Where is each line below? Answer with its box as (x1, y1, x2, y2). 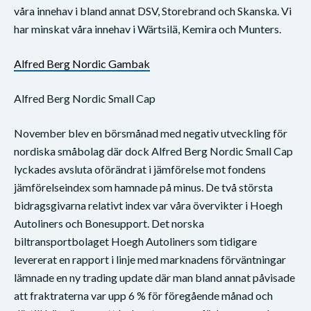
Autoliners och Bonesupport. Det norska (14, 216, 204, 230)
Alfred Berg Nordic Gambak (14, 56, 150, 70)
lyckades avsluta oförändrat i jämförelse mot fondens (14, 162, 266, 176)
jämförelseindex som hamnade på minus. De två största (14, 180, 273, 194)
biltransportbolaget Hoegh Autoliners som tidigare (14, 234, 257, 248)
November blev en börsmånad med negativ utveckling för (14, 126, 287, 140)
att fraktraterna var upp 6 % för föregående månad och (14, 288, 273, 302)
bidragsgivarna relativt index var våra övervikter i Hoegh (14, 198, 283, 212)
